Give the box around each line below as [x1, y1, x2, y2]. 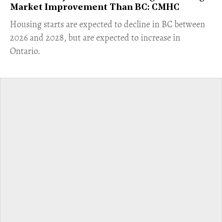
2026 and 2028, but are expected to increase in [10, 31, 180, 44]
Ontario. [10, 45, 40, 57]
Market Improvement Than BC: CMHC [10, 2, 179, 12]
